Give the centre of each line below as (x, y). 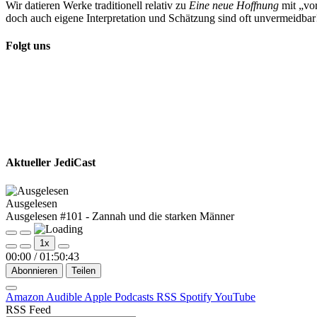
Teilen (83, 270)
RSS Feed (28, 309)
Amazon (26, 296)
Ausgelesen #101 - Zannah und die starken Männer (120, 216)
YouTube (235, 296)
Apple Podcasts (120, 296)
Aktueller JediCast (51, 163)
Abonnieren (34, 270)
